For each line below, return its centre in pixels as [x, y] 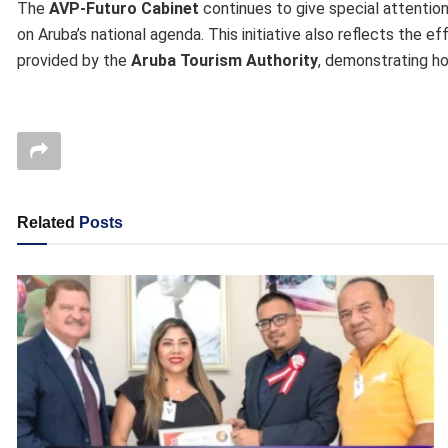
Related [46, 222]
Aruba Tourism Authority [224, 60]
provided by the [74, 60]
